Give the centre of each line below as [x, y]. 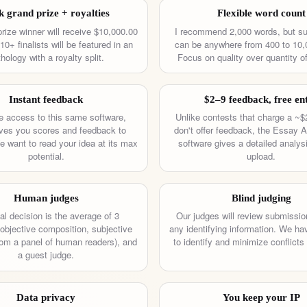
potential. [46, 156]
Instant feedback [46, 99]
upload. [261, 156]
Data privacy [46, 297]
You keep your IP [261, 297]
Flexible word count [261, 13]
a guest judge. [46, 255]
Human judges [46, 198]
